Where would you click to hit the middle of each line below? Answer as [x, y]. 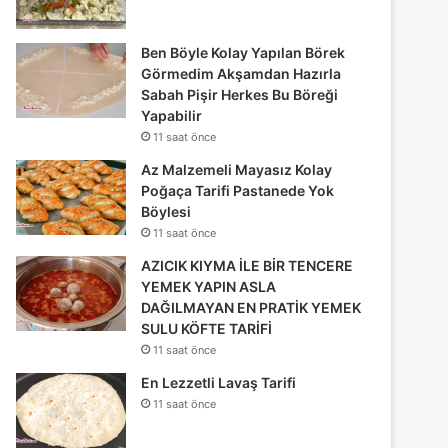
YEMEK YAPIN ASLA [209, 286]
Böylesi [166, 211]
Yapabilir [172, 115]
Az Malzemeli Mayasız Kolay [237, 169]
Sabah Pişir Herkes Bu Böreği [240, 94]
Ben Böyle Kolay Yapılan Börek [243, 52]
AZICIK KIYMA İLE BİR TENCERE [247, 265]
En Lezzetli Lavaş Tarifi [219, 382]
